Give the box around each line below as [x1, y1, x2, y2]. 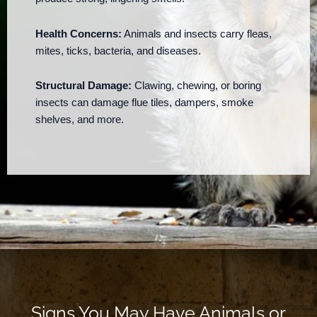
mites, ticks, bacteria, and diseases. [35, 45, 201, 57]
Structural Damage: [35, 80, 132, 92]
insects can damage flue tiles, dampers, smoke [35, 97, 253, 109]
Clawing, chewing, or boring [132, 80, 261, 92]
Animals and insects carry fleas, [122, 28, 272, 40]
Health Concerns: [35, 28, 122, 40]
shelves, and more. [35, 114, 124, 126]
